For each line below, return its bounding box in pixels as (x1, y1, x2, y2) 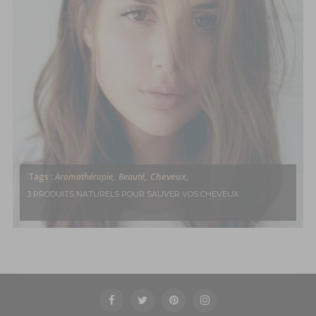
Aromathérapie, (55, 170, 115, 183)
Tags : (28, 170, 55, 183)
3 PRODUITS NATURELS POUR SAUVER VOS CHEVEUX (27, 188, 238, 199)
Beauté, (119, 170, 147, 183)
